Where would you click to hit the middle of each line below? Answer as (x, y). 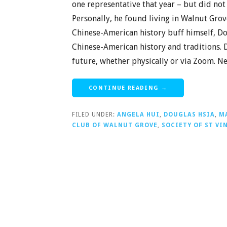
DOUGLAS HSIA (189, 114)
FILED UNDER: (94, 114)
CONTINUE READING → (128, 88)
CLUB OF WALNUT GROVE (115, 125)
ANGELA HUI (138, 114)
